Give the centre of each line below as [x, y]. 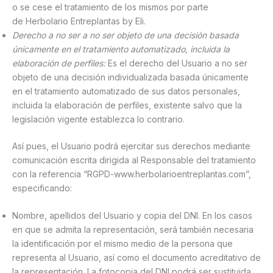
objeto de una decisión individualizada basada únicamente [130, 77]
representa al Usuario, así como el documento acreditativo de [136, 258]
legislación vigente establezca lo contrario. [98, 119]
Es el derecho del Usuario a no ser [176, 63]
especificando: [42, 188]
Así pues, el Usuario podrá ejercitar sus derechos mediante [131, 146]
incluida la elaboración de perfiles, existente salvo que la [127, 105]
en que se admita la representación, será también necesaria [133, 230]
